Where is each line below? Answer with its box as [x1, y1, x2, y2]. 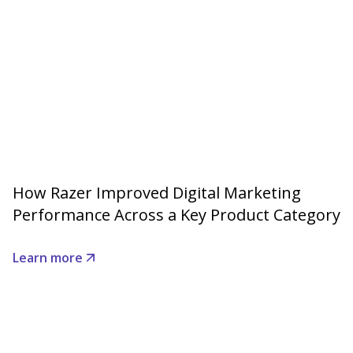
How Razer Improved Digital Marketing [13, 182, 301, 204]
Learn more [13, 249, 83, 267]
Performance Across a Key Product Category [13, 204, 340, 226]
